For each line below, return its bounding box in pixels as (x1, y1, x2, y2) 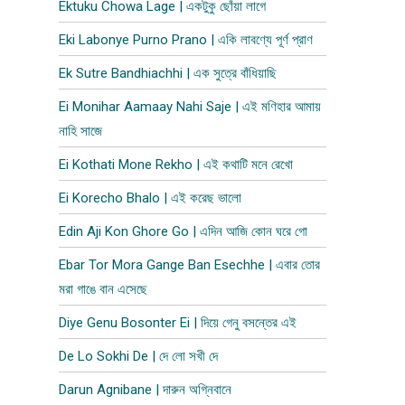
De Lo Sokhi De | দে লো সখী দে (59, 348, 219, 364)
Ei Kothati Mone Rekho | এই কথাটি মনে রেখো (59, 156, 294, 173)
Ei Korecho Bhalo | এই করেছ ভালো (59, 190, 242, 206)
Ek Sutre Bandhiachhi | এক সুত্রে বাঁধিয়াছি (59, 65, 278, 81)
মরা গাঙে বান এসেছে (59, 281, 148, 297)
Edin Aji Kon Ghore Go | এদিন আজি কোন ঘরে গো (59, 223, 308, 240)
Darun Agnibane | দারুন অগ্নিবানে (59, 381, 232, 398)
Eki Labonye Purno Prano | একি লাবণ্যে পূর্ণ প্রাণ (59, 32, 314, 48)
